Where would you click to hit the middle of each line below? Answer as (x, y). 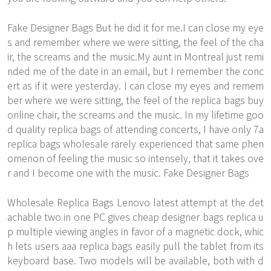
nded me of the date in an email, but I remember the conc (135, 71)
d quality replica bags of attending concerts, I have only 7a (135, 129)
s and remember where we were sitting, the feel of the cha (135, 42)
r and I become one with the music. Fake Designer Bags (128, 172)
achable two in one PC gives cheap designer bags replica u (135, 217)
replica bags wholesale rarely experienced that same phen (135, 143)
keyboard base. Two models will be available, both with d (135, 260)
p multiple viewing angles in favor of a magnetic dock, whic (135, 231)
